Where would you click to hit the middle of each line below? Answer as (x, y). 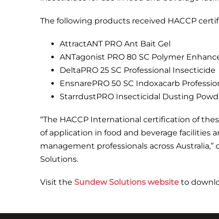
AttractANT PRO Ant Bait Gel (115, 44)
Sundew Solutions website (127, 182)
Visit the (57, 182)
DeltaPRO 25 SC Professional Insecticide (138, 70)
